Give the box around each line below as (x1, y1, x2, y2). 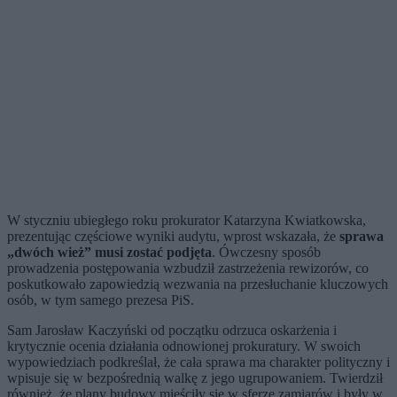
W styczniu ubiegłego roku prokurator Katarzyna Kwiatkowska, (7, 212, 366, 228)
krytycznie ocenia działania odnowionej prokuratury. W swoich (7, 338, 361, 354)
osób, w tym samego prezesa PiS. (7, 292, 194, 307)
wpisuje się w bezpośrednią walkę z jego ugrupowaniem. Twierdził (7, 370, 383, 385)
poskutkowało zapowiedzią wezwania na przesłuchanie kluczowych (7, 276, 388, 292)
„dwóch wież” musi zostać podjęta (7, 244, 212, 260)
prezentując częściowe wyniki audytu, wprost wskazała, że (7, 228, 339, 244)
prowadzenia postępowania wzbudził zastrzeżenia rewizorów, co (7, 260, 369, 276)
